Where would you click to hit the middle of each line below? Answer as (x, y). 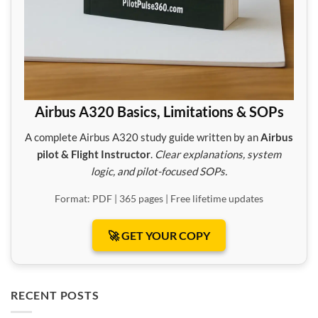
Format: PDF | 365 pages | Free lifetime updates (159, 198)
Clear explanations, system (218, 154)
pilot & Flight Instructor (94, 154)
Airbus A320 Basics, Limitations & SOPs (159, 111)
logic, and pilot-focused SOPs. (159, 171)
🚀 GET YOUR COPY (159, 235)
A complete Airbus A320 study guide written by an (143, 137)
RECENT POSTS (55, 295)
